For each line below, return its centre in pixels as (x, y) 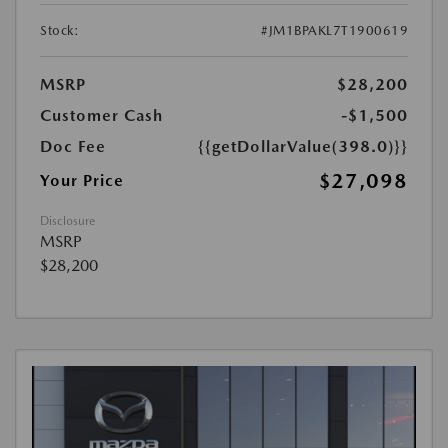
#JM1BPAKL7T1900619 (334, 31)
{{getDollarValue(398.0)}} (303, 147)
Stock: (59, 31)
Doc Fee (73, 147)
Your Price (82, 181)
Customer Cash (101, 116)
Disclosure (67, 221)
